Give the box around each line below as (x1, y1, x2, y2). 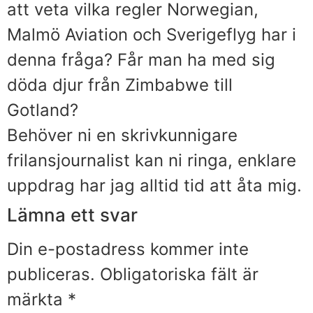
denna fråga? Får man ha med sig (7, 49, 275, 70)
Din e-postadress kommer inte (7, 238, 249, 259)
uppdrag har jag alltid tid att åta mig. (7, 175, 302, 196)
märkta (7, 289, 68, 310)
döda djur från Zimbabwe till (7, 74, 233, 95)
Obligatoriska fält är (100, 263, 259, 284)
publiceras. (7, 263, 95, 284)
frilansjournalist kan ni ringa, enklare (7, 150, 296, 170)
